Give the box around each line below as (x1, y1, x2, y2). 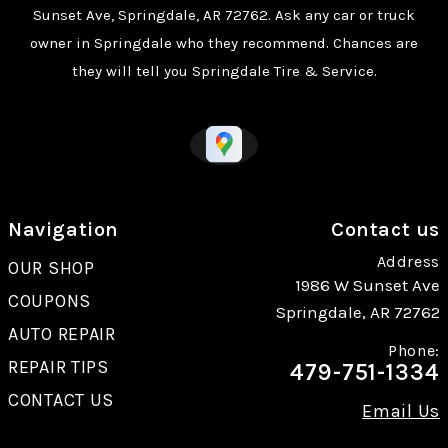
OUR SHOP (8, 256, 95, 279)
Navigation (8, 217, 119, 241)
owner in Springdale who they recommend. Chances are (30, 33, 418, 52)
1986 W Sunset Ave (295, 274, 440, 295)
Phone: (388, 340, 440, 360)
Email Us (362, 399, 440, 422)
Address (376, 251, 440, 271)
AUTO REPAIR (8, 322, 116, 345)
